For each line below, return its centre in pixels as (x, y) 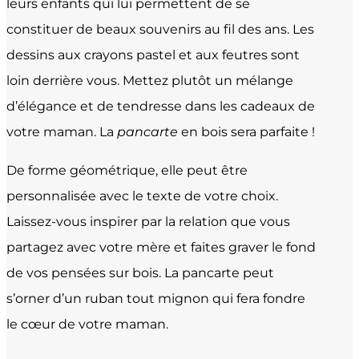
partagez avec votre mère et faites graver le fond (161, 247)
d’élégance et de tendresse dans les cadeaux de (161, 106)
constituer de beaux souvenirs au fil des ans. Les (160, 29)
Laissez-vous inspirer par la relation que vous (148, 221)
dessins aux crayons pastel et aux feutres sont (153, 54)
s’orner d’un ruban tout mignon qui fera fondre (156, 298)
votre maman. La (62, 131)
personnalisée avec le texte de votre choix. (142, 196)
